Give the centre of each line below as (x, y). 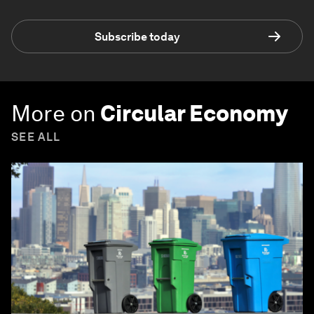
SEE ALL (36, 137)
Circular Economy (194, 114)
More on (54, 114)
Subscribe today (137, 36)
